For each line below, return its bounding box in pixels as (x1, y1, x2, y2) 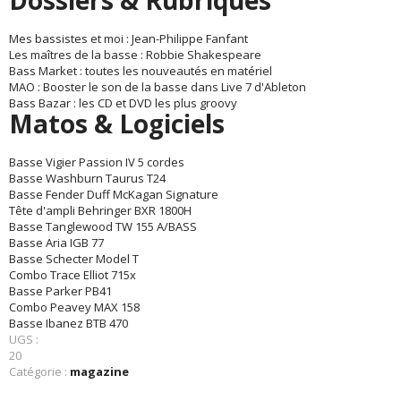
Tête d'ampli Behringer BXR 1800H (9, 202, 192, 219)
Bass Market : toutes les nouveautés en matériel (9, 63, 272, 80)
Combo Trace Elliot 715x (9, 267, 136, 284)
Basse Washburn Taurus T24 (9, 170, 166, 187)
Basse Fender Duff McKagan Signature (9, 186, 218, 203)
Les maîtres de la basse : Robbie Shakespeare (9, 47, 261, 64)
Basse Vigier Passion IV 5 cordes (9, 154, 184, 171)
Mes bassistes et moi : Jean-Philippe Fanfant (9, 30, 248, 47)
